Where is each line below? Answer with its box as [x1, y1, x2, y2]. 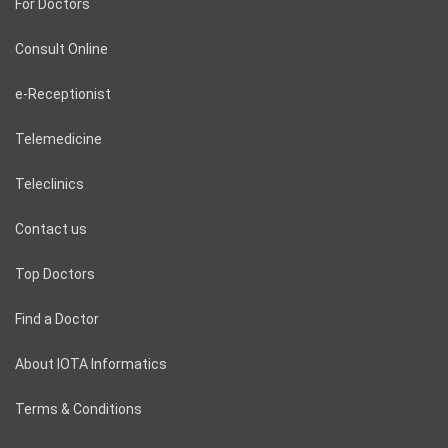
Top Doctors [15, 266, 95, 283]
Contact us [15, 221, 87, 238]
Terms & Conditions [15, 401, 142, 418]
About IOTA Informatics [15, 356, 167, 373]
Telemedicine [15, 131, 102, 148]
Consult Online [15, 41, 108, 58]
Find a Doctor [15, 311, 99, 328]
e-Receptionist [15, 86, 111, 103]
